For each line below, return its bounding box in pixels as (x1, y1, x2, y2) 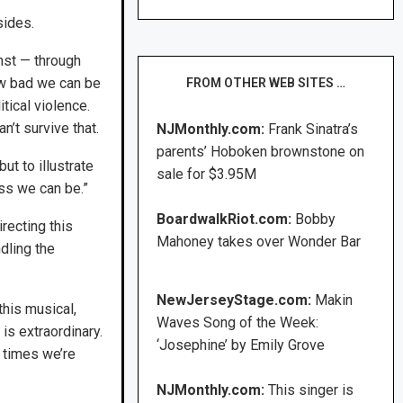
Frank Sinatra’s (268, 121, 359, 139)
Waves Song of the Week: (157, 314, 319, 332)
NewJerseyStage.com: (157, 291, 312, 309)
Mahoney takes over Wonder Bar (157, 233, 362, 251)
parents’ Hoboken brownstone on (157, 143, 365, 161)
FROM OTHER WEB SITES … (186, 76, 346, 91)
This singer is (268, 381, 354, 399)
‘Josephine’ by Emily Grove (157, 336, 326, 354)
